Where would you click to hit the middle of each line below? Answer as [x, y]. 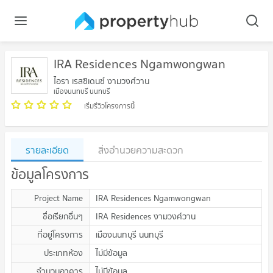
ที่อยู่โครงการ [60, 235]
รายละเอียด [47, 150]
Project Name [58, 198]
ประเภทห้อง [63, 253]
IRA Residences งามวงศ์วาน [146, 217]
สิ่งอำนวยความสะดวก [141, 150]
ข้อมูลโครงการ [50, 175]
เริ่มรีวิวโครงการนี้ [109, 106]
